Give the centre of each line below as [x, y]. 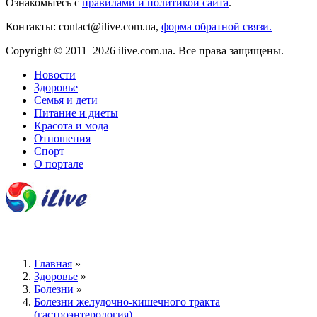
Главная [53, 264]
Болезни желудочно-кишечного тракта [127, 302]
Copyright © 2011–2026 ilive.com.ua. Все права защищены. [145, 50]
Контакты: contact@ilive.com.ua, [83, 26]
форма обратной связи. [217, 26]
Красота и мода [71, 125]
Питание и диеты [76, 113]
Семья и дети [66, 100]
